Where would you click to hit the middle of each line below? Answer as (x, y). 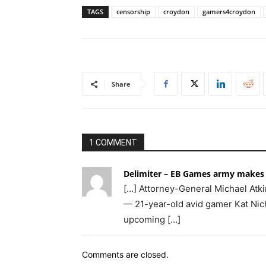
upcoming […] (152, 219)
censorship (133, 12)
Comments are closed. (125, 254)
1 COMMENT (113, 142)
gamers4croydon (229, 12)
